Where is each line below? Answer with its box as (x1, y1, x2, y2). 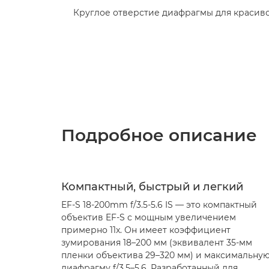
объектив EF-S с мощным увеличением (61, 212, 236, 223)
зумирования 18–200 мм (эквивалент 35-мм (61, 237, 252, 248)
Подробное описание (61, 125, 257, 145)
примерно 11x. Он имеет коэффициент (61, 225, 231, 235)
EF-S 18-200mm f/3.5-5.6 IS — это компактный (61, 199, 257, 210)
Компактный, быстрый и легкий (61, 180, 243, 193)
